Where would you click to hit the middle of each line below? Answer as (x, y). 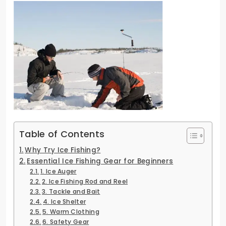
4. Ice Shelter (65, 201)
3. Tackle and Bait (71, 191)
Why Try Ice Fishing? (63, 150)
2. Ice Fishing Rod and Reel (85, 181)
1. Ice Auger (59, 171)
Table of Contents (62, 134)
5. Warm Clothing (71, 211)
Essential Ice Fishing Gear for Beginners (100, 161)
